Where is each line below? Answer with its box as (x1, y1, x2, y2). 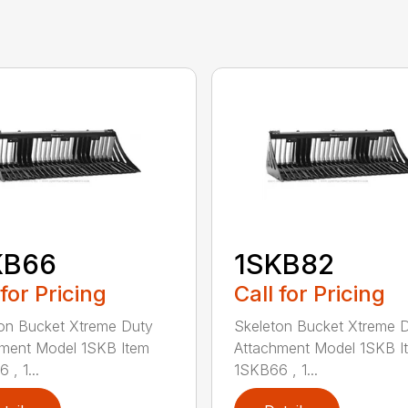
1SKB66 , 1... (233, 360, 318, 379)
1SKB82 (233, 247, 334, 280)
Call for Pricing (233, 280, 385, 307)
